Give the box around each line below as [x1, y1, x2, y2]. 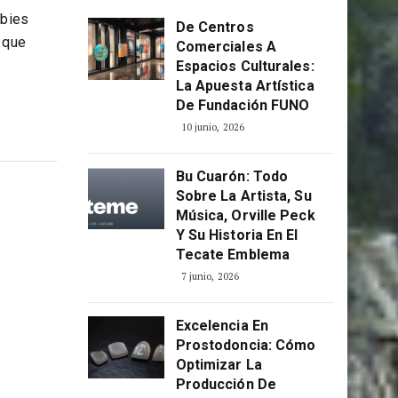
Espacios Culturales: [175, 92, 314, 109]
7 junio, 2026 [180, 305, 239, 317]
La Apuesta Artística [175, 112, 314, 129]
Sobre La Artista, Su [175, 222, 312, 239]
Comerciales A [175, 73, 276, 90]
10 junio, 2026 [180, 155, 245, 168]
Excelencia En [175, 352, 268, 369]
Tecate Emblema [175, 281, 291, 298]
